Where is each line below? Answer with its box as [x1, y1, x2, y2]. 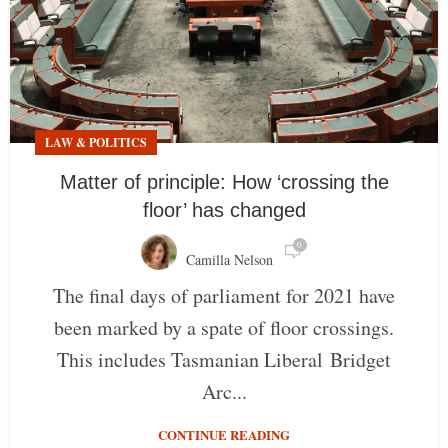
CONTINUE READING [158, 425, 290, 445]
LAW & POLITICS [45, 134, 147, 152]
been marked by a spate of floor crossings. [54, 314, 394, 342]
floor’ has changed [142, 199, 306, 222]
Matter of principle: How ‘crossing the [59, 171, 389, 194]
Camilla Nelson [185, 250, 273, 270]
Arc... [201, 378, 247, 406]
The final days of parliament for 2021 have [53, 282, 395, 310]
